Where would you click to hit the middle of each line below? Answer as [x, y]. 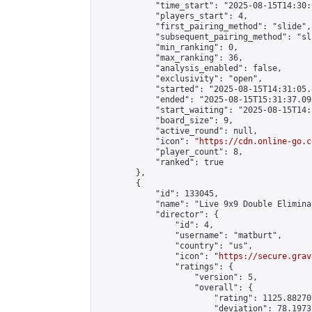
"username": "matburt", [189, 235]
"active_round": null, [177, 131]
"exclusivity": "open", [180, 79]
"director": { [158, 214]
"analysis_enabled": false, [189, 68]
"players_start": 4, [172, 16]
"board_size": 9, [165, 120]
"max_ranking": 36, [170, 58]
